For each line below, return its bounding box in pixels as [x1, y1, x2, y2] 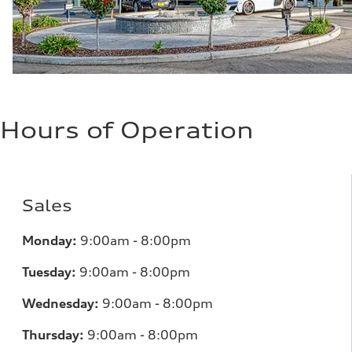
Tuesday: [22, 264, 79, 280]
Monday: [22, 233, 80, 248]
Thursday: [22, 327, 84, 343]
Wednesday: [22, 295, 102, 311]
